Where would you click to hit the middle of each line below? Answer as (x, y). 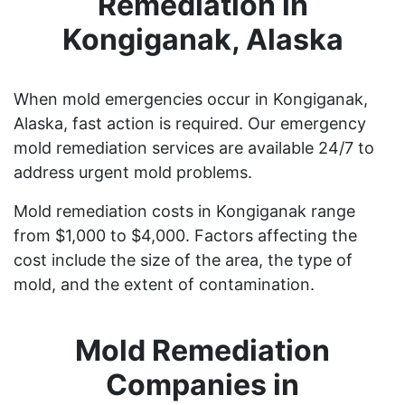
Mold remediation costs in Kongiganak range (184, 211)
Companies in (202, 384)
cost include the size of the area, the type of (183, 259)
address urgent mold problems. (133, 172)
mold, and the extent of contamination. (164, 284)
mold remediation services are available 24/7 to (194, 147)
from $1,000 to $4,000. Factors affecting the (185, 235)
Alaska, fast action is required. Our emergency (190, 123)
